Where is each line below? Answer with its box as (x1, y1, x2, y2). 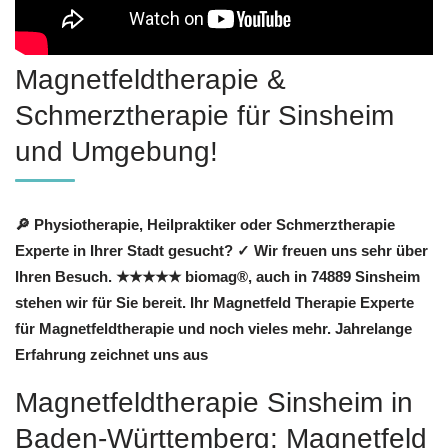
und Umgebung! (15, 136, 218, 168)
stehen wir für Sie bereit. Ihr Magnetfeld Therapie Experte (15, 294, 414, 312)
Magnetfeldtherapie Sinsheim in (15, 386, 413, 418)
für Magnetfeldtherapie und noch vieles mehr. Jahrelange (15, 320, 412, 338)
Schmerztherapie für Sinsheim (15, 100, 394, 132)
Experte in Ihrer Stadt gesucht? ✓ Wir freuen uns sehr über (15, 242, 428, 260)
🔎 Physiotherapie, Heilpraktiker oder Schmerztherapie (15, 216, 395, 234)
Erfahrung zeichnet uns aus (15, 346, 208, 364)
